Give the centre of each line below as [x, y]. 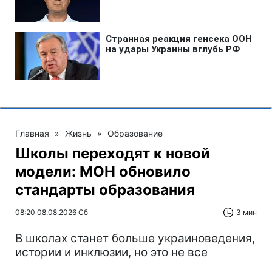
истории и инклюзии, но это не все [111, 252]
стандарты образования [105, 190]
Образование [135, 133]
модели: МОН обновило [103, 172]
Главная [32, 133]
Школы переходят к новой [113, 153]
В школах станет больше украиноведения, [135, 238]
